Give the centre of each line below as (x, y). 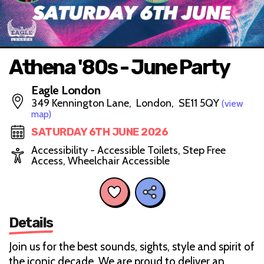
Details (31, 222)
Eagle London (66, 90)
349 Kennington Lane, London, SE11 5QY (126, 103)
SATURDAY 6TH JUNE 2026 (100, 132)
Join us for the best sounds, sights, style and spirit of (132, 246)
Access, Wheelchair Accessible (100, 161)
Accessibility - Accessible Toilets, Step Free (128, 150)
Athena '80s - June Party (119, 67)
